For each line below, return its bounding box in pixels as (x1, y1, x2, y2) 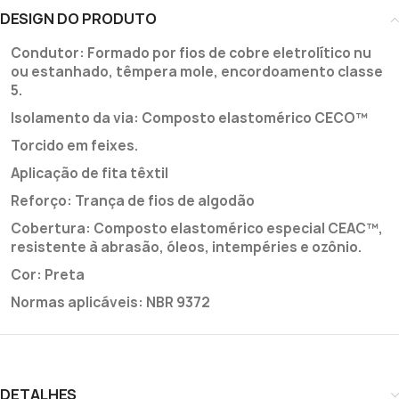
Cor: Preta (11, 265, 85, 284)
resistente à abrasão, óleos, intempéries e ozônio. (11, 238, 362, 256)
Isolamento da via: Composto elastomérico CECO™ (11, 109, 368, 127)
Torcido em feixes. (11, 136, 138, 155)
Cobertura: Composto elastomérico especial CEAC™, (11, 219, 383, 238)
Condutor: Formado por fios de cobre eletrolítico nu (11, 44, 371, 62)
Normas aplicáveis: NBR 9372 (11, 293, 210, 312)
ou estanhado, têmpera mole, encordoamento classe (11, 62, 383, 81)
